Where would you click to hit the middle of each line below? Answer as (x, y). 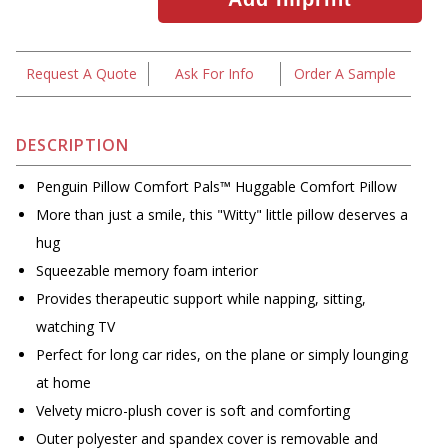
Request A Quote (82, 74)
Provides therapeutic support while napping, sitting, (201, 299)
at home (63, 383)
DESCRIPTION (72, 145)
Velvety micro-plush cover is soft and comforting (193, 411)
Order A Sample (344, 74)
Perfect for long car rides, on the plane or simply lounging (222, 355)
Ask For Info (214, 74)
